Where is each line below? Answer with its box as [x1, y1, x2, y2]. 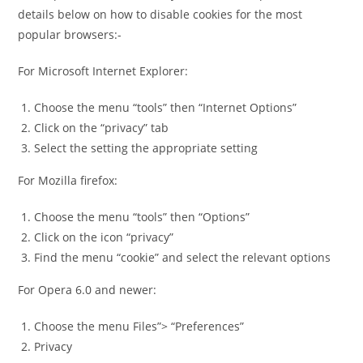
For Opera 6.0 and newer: [18, 281, 157, 297]
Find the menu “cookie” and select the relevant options [34, 249, 331, 265]
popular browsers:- [18, 26, 122, 42]
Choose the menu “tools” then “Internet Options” [34, 99, 297, 115]
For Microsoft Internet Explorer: [18, 62, 189, 79]
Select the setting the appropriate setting [34, 139, 258, 156]
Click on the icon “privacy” [34, 228, 174, 245]
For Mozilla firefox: [18, 172, 118, 188]
